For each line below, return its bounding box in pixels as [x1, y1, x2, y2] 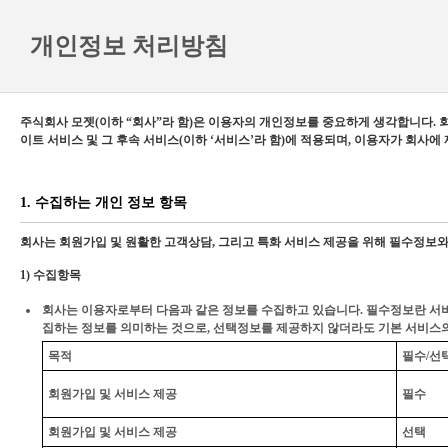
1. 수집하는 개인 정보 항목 [20, 195, 187, 210]
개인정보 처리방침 [30, 33, 228, 59]
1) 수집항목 [20, 268, 81, 282]
